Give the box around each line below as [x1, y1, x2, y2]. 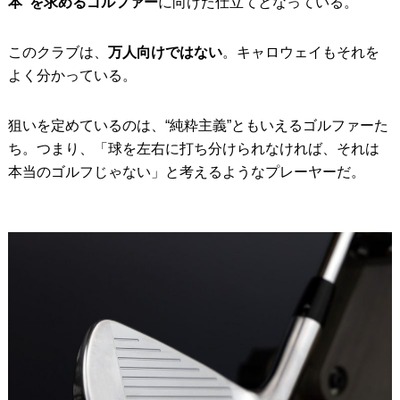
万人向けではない [107, 45, 222, 61]
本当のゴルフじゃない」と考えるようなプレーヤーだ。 [7, 164, 365, 180]
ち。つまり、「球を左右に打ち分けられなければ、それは [7, 141, 379, 157]
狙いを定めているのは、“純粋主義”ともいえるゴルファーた [7, 118, 388, 134]
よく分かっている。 [7, 68, 137, 84]
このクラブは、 [7, 45, 108, 61]
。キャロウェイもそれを [221, 45, 379, 61]
